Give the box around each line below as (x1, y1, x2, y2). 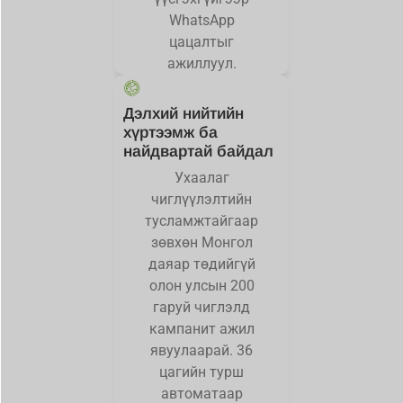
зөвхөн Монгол (150, 233, 253, 251)
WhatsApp (168, 12, 235, 30)
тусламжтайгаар (145, 211, 258, 229)
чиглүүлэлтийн (151, 190, 252, 208)
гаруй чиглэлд (153, 298, 250, 316)
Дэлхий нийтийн (123, 103, 244, 122)
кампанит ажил (148, 319, 255, 337)
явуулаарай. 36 (150, 341, 253, 359)
